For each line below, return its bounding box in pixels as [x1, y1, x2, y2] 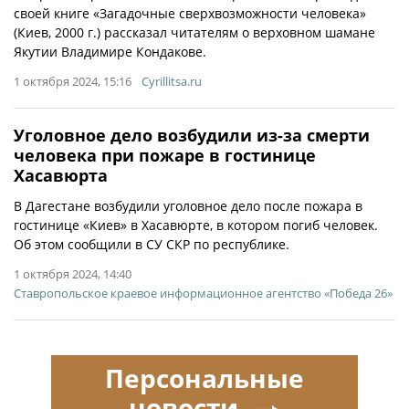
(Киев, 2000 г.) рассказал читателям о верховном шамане [14, 24, 375, 41]
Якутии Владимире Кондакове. [14, 43, 206, 60]
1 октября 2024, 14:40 [14, 266, 131, 282]
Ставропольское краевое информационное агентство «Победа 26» [14, 285, 393, 301]
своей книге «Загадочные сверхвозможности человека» [14, 5, 366, 22]
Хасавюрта [14, 164, 108, 186]
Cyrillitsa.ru [142, 73, 202, 89]
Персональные [105, 361, 304, 395]
